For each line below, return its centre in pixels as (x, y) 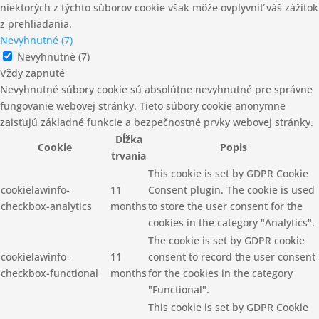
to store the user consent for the (225, 206)
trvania (129, 156)
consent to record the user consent (232, 257)
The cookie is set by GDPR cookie (226, 241)
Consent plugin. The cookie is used (231, 190)
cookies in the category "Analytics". (231, 223)
